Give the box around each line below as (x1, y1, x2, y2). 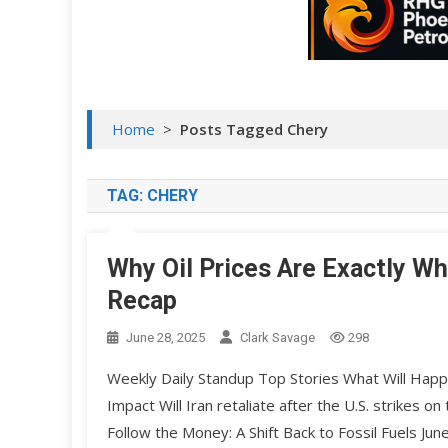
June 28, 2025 (126, 330, 205, 346)
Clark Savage (240, 330, 315, 346)
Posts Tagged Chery (180, 119, 328, 140)
